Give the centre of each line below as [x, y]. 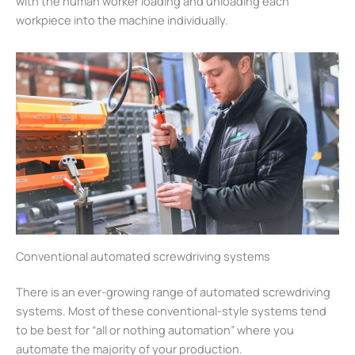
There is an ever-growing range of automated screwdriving [173, 292]
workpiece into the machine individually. [122, 19]
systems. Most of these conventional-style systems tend [171, 311]
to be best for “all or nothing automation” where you [155, 330]
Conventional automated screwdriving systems [143, 256]
